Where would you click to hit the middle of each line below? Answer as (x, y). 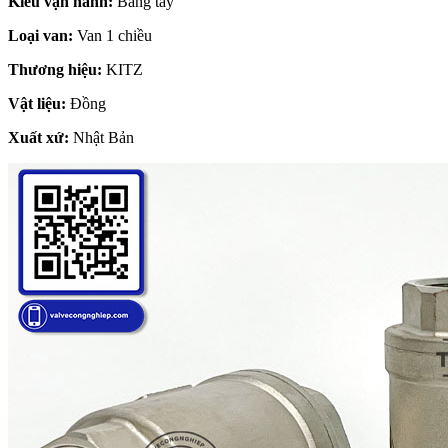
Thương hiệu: (55, 69)
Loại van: (40, 35)
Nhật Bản (101, 137)
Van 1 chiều (112, 35)
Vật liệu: (37, 103)
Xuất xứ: (38, 137)
